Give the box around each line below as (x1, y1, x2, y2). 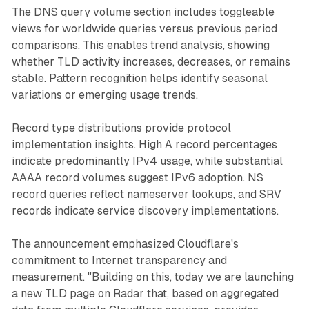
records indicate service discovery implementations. (11, 203, 279, 217)
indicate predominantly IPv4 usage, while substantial (11, 154, 283, 168)
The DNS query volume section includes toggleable (11, 5, 275, 19)
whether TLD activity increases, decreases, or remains (11, 54, 290, 68)
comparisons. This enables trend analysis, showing (11, 38, 270, 52)
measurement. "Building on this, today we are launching (11, 270, 294, 283)
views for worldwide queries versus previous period (11, 21, 277, 35)
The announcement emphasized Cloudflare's (11, 237, 239, 250)
